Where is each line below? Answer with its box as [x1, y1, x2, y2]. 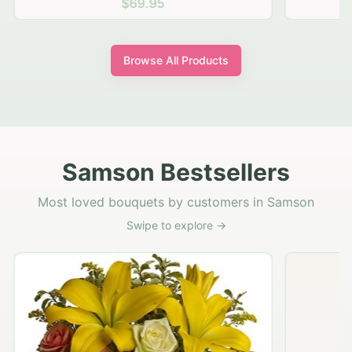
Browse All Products [123, 53, 229, 68]
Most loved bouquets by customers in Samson [38, 194, 314, 211]
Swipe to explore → [126, 218, 226, 233]
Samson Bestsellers [62, 158, 290, 187]
